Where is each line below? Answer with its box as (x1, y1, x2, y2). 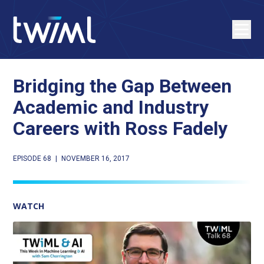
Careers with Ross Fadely (13, 117, 228, 140)
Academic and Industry (13, 96, 209, 118)
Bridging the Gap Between (13, 75, 232, 97)
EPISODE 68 (13, 154, 52, 163)
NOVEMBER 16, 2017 (61, 154, 130, 163)
